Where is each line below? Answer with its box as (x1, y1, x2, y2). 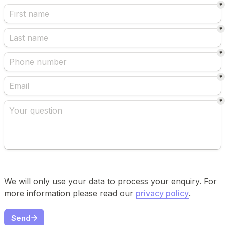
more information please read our (4, 188, 136, 198)
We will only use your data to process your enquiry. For (4, 176, 217, 186)
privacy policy (136, 188, 189, 198)
